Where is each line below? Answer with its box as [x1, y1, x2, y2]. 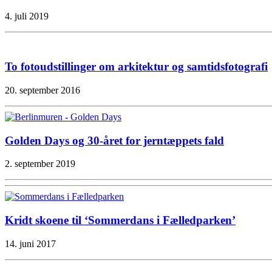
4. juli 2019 [5, 11, 49, 22]
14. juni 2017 [5, 238, 56, 249]
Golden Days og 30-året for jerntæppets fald [5, 134, 224, 147]
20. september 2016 [5, 84, 80, 95]
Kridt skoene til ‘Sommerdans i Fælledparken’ [5, 213, 236, 226]
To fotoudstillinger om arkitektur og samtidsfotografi [5, 60, 268, 73]
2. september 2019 [5, 158, 75, 169]
